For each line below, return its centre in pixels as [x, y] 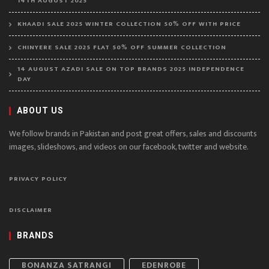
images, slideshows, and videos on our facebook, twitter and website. [129, 147]
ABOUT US [40, 110]
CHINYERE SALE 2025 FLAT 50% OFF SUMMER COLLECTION [122, 47]
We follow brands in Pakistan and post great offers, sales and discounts [133, 134]
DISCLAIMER [31, 210]
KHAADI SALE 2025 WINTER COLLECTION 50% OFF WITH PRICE [129, 24]
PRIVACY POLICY [38, 179]
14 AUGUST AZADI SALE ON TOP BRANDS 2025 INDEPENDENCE [131, 69]
